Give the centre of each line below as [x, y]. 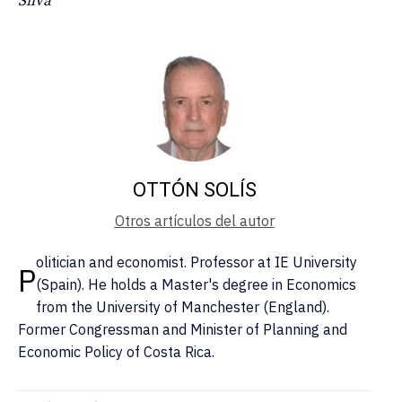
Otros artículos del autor [194, 221]
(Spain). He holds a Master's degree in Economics [196, 285]
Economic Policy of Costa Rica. [116, 352]
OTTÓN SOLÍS [194, 190]
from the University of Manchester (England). [183, 307]
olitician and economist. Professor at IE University [197, 262]
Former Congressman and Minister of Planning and [183, 330]
